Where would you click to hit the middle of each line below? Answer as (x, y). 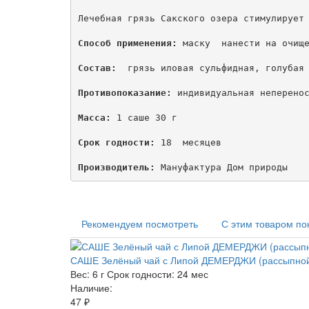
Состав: (97, 68)
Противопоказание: (124, 93)
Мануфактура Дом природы (221, 168)
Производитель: (116, 168)
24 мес (193, 274)
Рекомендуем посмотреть (140, 223)
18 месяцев (188, 143)
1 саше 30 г (144, 118)
